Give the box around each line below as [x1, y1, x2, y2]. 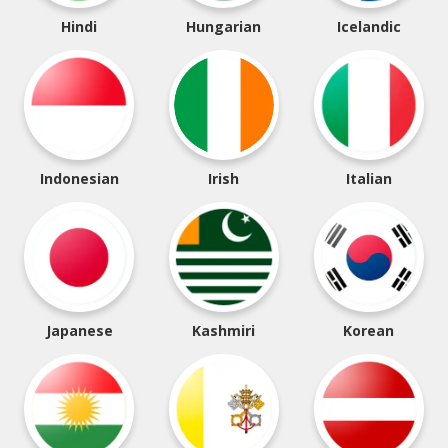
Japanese [45, 321, 113, 340]
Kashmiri [192, 321, 256, 340]
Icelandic [336, 17, 401, 36]
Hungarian [186, 17, 262, 36]
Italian [345, 169, 392, 188]
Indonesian [39, 169, 119, 188]
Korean [343, 321, 395, 340]
